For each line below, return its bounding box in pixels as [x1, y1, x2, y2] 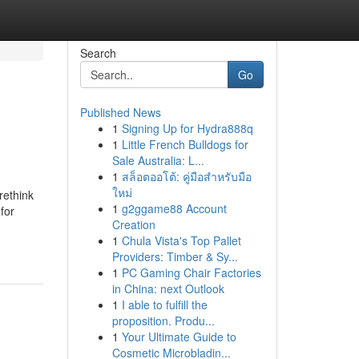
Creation [111, 216, 155, 232]
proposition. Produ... [111, 313, 215, 329]
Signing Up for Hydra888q [121, 120, 253, 136]
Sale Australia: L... [111, 152, 204, 168]
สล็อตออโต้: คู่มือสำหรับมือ [121, 168, 252, 184]
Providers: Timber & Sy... [111, 248, 238, 264]
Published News [79, 104, 161, 120]
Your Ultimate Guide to [121, 329, 236, 345]
